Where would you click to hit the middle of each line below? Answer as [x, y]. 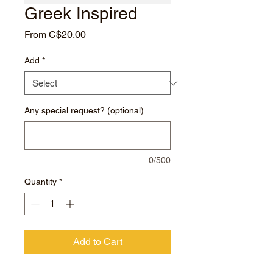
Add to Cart [97, 242]
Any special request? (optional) [84, 110]
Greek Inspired [81, 13]
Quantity [41, 182]
